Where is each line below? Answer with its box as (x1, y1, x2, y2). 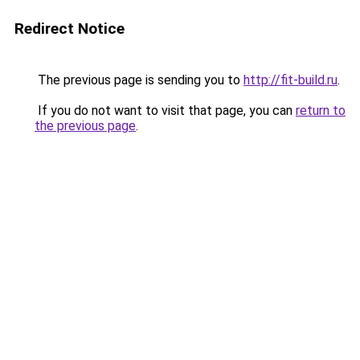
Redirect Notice (14, 19, 125, 38)
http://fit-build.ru (243, 72, 337, 88)
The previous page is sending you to (35, 72, 243, 88)
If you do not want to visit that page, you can (35, 103, 296, 118)
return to (296, 103, 346, 118)
